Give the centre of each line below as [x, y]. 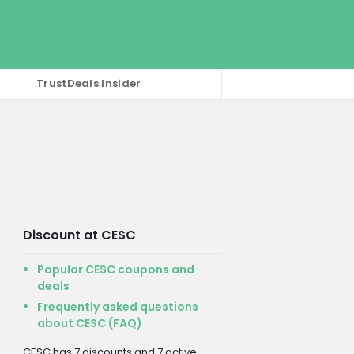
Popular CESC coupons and [115, 269]
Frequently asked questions [117, 306]
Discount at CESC [79, 235]
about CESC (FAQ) [89, 323]
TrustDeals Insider [89, 84]
